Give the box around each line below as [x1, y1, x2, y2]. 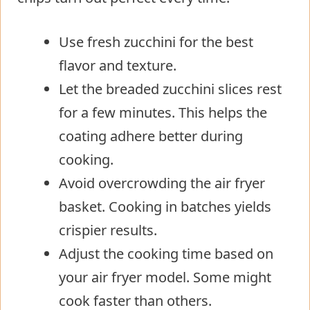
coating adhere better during [59, 127, 243, 146]
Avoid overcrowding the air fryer [59, 174, 265, 193]
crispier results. [59, 221, 157, 240]
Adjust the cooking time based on [59, 244, 273, 264]
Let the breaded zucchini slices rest [59, 80, 282, 99]
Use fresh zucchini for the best [59, 33, 253, 52]
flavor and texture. [59, 56, 176, 75]
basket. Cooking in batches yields [59, 197, 271, 217]
